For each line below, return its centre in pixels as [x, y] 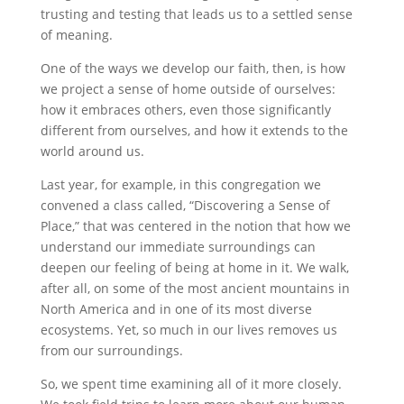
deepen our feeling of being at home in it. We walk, [194, 267]
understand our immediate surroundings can [178, 247]
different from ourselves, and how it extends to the [194, 130]
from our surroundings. [111, 350]
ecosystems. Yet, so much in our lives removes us [188, 330]
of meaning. [76, 35]
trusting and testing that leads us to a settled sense [196, 14]
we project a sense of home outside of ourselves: [188, 89]
